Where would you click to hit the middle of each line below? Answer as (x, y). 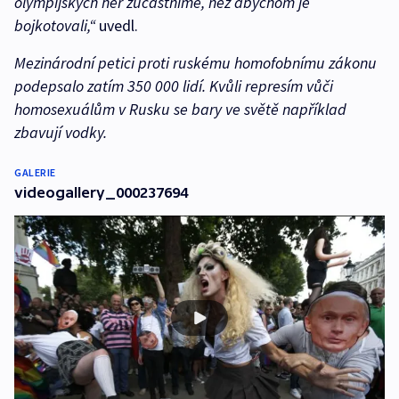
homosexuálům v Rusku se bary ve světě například (180, 110)
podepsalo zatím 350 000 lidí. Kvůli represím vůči (174, 86)
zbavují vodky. (66, 133)
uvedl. (117, 26)
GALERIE (35, 173)
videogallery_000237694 (101, 193)
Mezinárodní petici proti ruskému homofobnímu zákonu (195, 63)
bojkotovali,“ (55, 26)
